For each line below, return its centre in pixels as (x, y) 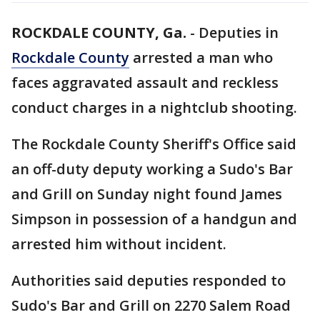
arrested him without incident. (121, 244)
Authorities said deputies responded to (149, 280)
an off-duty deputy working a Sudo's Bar (152, 169)
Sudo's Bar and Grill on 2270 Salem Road (151, 305)
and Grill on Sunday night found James (147, 194)
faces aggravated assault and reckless (145, 82)
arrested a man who (201, 57)
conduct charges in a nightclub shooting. (156, 107)
